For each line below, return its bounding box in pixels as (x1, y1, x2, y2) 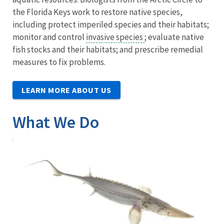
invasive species (86, 31, 144, 42)
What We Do (12, 111, 99, 132)
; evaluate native (144, 31, 204, 42)
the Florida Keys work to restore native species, (12, 6, 182, 17)
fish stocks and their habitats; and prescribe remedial (12, 43, 203, 55)
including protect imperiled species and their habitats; (12, 18, 209, 30)
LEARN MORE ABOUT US (21, 84, 111, 95)
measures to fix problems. (12, 56, 105, 67)
